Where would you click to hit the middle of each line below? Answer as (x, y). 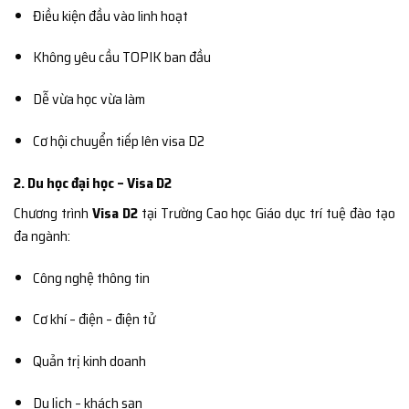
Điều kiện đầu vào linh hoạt (110, 16)
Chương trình (53, 213)
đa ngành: (42, 236)
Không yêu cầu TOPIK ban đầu (121, 58)
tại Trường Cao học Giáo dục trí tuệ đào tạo (267, 213)
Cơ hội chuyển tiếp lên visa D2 (118, 142)
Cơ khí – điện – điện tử (94, 320)
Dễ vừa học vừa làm (89, 100)
